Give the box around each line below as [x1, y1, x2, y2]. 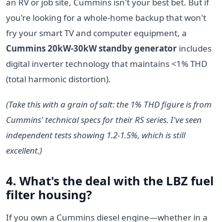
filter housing [6, 186, 86, 203]
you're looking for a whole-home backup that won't [6, 11, 206, 23]
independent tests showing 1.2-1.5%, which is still [6, 129, 185, 141]
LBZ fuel [166, 172, 214, 189]
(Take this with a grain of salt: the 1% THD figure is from [6, 98, 212, 110]
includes [177, 42, 212, 54]
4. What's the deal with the [6, 172, 166, 189]
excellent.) [6, 144, 42, 156]
